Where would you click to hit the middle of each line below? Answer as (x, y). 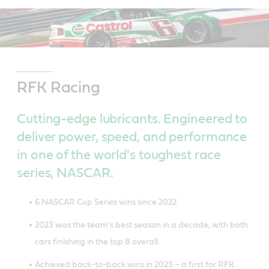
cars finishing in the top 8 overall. (97, 242)
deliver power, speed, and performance (132, 137)
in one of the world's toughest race (119, 155)
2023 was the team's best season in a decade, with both (141, 225)
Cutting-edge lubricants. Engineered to (132, 119)
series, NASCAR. (65, 173)
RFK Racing (60, 88)
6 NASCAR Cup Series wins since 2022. (107, 203)
